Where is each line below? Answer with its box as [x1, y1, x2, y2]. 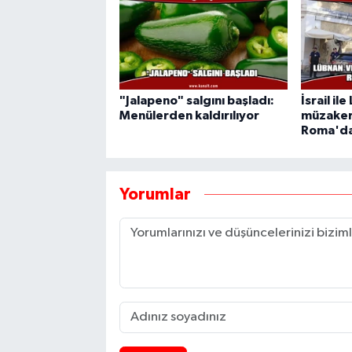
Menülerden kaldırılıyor [119, 108, 259, 122]
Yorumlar [119, 186, 191, 203]
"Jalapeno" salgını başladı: [119, 93, 274, 107]
